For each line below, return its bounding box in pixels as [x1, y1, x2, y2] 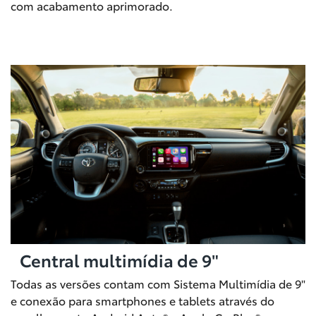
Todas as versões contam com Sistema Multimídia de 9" [11, 274, 305, 291]
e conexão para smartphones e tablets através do [11, 291, 274, 308]
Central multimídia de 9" [19, 247, 219, 272]
